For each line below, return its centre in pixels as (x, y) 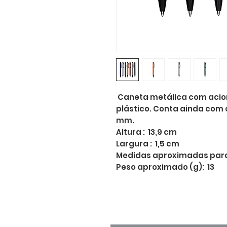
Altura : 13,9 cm (146, 132)
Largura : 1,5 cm (148, 144)
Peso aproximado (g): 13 (165, 167)
